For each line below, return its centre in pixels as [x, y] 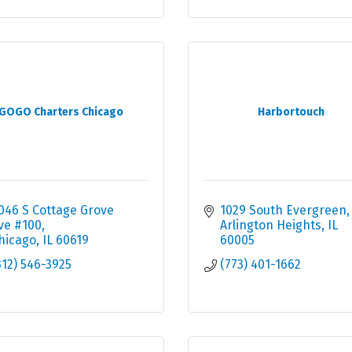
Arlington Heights [271, 225]
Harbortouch [291, 112]
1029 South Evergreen [283, 211]
